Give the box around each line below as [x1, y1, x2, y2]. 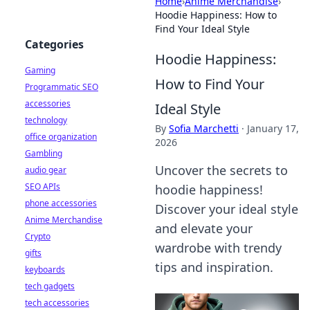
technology [25, 114, 67, 126]
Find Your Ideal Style [155, 22, 250, 35]
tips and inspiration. [155, 259, 273, 275]
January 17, [247, 122, 299, 135]
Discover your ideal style [155, 201, 298, 217]
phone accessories [25, 197, 97, 209]
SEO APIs [25, 181, 60, 192]
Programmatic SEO [25, 81, 98, 93]
